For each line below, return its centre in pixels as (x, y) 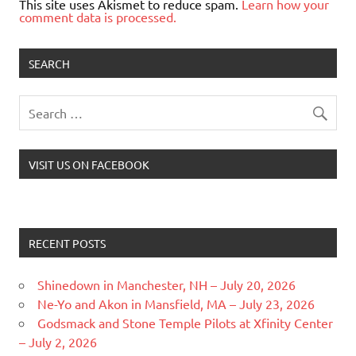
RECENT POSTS (67, 243)
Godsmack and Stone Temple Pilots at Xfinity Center (185, 322)
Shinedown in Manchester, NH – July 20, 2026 (166, 284)
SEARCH (49, 63)
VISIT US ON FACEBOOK (89, 164)
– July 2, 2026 (58, 341)
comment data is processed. (98, 17)
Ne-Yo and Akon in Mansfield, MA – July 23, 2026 (176, 303)
